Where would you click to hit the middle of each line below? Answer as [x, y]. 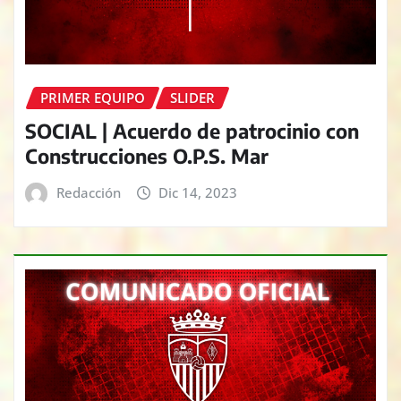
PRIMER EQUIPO [93, 98]
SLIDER [192, 98]
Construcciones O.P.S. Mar [147, 155]
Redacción [88, 192]
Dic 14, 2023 [198, 192]
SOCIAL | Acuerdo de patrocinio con [192, 130]
